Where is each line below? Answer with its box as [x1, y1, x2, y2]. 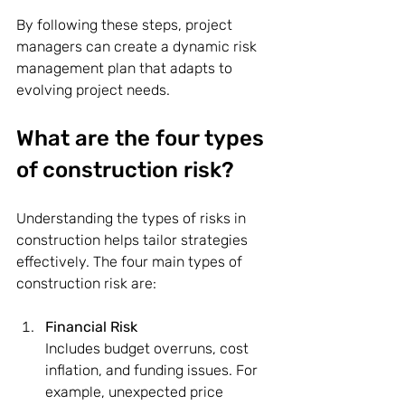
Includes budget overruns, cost [45, 339, 252, 357]
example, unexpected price [45, 382, 227, 400]
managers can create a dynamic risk [16, 37, 260, 55]
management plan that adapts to [16, 59, 236, 77]
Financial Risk [45, 317, 137, 335]
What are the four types [16, 125, 269, 151]
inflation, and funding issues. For [45, 361, 261, 379]
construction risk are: [16, 274, 156, 292]
